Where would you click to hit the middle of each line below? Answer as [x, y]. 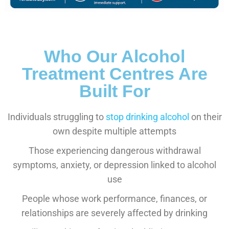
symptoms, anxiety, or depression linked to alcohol [114, 165]
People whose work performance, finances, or [114, 198]
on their [205, 117]
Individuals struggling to [56, 117]
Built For [114, 91]
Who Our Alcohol [114, 56]
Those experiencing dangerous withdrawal [114, 150]
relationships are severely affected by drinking [114, 213]
